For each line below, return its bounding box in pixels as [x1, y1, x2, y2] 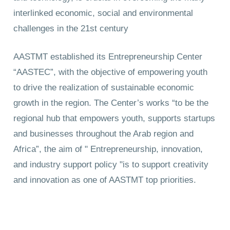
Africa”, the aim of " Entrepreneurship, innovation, [13, 144, 203, 155]
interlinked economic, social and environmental [13, 8, 194, 18]
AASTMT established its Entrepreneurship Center [13, 52, 203, 62]
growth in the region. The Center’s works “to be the [13, 98, 209, 108]
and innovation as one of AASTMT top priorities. [13, 175, 199, 185]
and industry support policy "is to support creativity [13, 160, 209, 170]
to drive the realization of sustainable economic [13, 83, 195, 93]
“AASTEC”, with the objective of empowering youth [13, 67, 208, 78]
